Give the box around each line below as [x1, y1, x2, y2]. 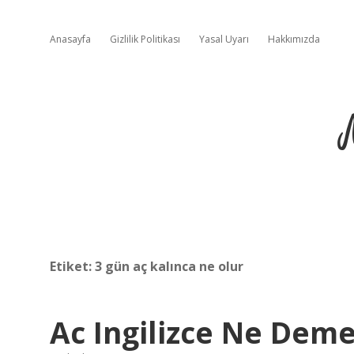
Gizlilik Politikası [110, 32, 180, 46]
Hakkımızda [268, 32, 320, 46]
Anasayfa [50, 32, 91, 46]
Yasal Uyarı [199, 32, 249, 46]
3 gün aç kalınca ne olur [95, 258, 243, 275]
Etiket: [50, 258, 95, 275]
